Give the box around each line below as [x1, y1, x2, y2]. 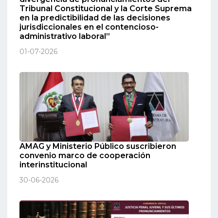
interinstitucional [19, 160, 87, 169]
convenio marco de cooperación [19, 150, 150, 160]
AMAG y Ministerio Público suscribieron [19, 141, 176, 151]
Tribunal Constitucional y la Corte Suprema [19, 4, 192, 14]
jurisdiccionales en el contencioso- [19, 22, 159, 32]
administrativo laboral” [19, 32, 110, 41]
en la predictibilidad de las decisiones [19, 13, 170, 23]
